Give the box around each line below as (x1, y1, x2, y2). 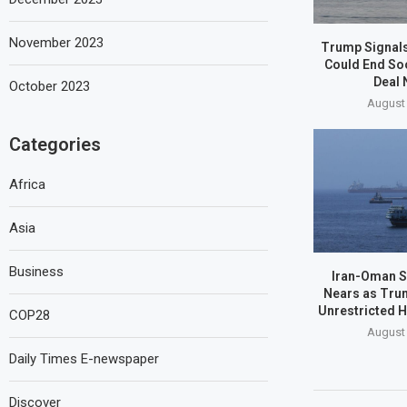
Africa (9, 175, 45, 193)
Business (9, 263, 64, 280)
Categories (9, 133, 101, 155)
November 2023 (9, 34, 104, 51)
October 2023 (9, 77, 90, 94)
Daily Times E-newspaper (9, 350, 159, 367)
